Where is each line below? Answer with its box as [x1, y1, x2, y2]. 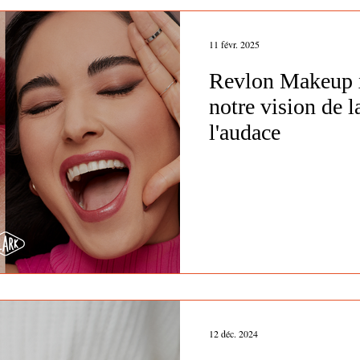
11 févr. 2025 [209, 37, 260, 51]
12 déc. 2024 [209, 326, 258, 340]
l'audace [209, 119, 280, 145]
